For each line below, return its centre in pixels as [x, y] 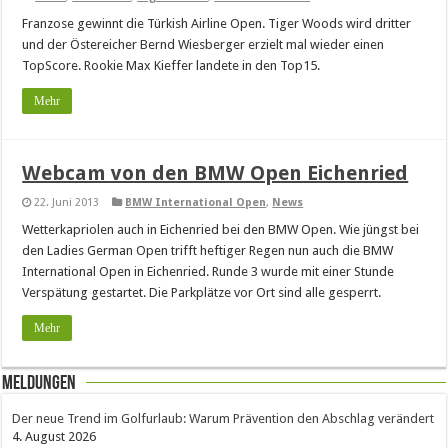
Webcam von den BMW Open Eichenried [215, 173]
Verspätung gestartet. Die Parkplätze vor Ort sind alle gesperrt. [202, 292]
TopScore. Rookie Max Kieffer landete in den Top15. [171, 65]
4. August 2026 [54, 436]
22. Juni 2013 [67, 202]
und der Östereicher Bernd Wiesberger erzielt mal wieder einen [203, 44]
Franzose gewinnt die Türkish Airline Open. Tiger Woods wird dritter [217, 23]
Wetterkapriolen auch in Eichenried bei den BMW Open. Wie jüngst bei [221, 229]
